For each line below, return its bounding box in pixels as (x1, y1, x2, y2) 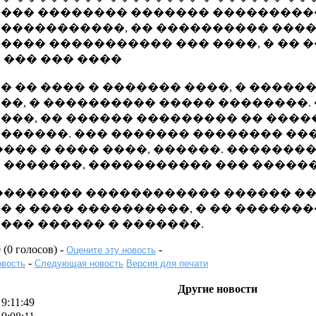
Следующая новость (35, 258, 123, 269)
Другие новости (177, 283, 257, 295)
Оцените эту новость (66, 245, 156, 255)
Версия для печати (126, 258, 208, 269)
